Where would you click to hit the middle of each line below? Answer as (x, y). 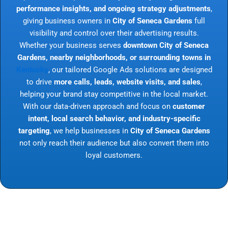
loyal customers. (114, 155)
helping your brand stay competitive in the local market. (114, 94)
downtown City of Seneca (166, 45)
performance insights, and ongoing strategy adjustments (113, 8)
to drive (40, 82)
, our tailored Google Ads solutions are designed (130, 69)
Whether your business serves (71, 45)
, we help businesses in (90, 131)
